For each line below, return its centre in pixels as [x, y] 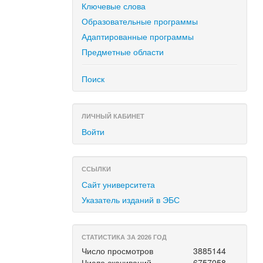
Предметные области [123, 52]
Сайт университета [119, 184]
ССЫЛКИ [97, 169]
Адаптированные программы [138, 36]
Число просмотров [118, 251]
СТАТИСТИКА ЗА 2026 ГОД [124, 237]
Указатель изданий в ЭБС [131, 200]
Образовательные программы [140, 21]
